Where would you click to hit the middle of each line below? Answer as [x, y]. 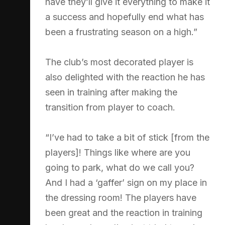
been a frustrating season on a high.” [121, 32]
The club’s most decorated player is [119, 62]
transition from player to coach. [110, 107]
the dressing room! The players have [121, 197]
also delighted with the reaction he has [125, 77]
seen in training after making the [111, 92]
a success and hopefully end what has [125, 17]
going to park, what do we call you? [120, 167]
